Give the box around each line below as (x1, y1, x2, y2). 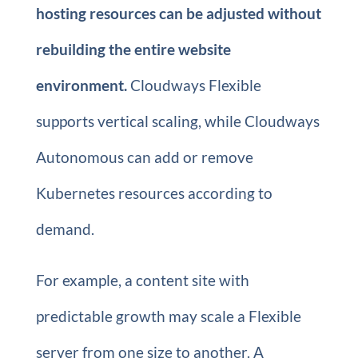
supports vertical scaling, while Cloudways (35, 112, 320, 130)
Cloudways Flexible (126, 76, 261, 94)
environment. (35, 76, 127, 94)
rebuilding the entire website (35, 40, 231, 58)
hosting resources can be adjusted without (35, 4, 321, 22)
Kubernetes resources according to (35, 184, 272, 202)
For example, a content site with (35, 271, 249, 289)
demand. (35, 220, 94, 238)
